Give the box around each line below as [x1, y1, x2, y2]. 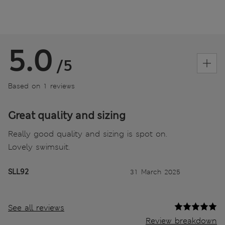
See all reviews [8, 202, 64, 213]
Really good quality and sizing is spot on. [8, 128, 167, 139]
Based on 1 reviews [8, 81, 75, 90]
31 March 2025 [130, 167, 180, 176]
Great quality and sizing [8, 108, 126, 122]
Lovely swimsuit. [8, 141, 70, 152]
